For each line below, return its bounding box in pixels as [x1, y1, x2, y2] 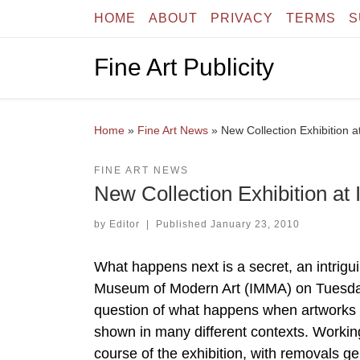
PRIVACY [211, 11, 273, 25]
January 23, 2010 [210, 218, 300, 230]
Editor [109, 218, 140, 230]
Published [155, 218, 211, 230]
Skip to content [22, 15, 107, 29]
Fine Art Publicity [94, 54, 274, 81]
